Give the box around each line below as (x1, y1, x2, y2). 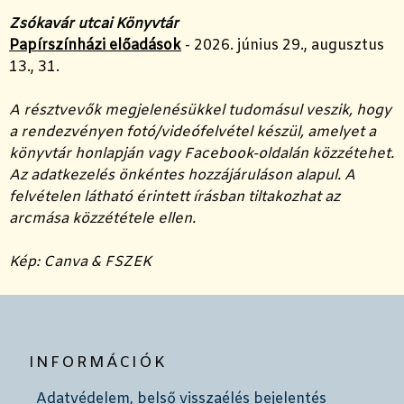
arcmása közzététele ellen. (9, 209, 196, 229)
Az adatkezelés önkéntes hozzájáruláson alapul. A (9, 166, 355, 186)
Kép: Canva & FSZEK (9, 252, 151, 272)
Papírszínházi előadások (9, 36, 181, 56)
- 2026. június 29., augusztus (181, 36, 384, 56)
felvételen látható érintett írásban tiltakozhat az (9, 188, 340, 207)
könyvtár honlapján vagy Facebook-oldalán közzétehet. (9, 144, 394, 164)
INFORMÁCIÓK (29, 353, 167, 374)
